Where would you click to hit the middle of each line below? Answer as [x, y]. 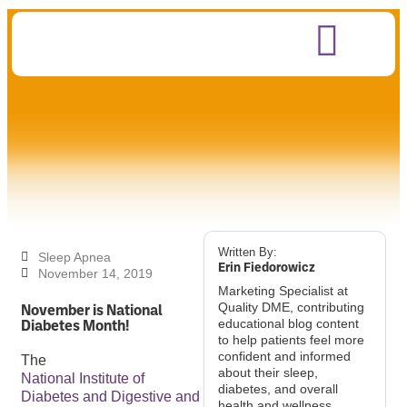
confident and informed [284, 356]
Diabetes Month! [75, 324]
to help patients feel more [291, 340]
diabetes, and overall [278, 389]
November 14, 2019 [95, 273]
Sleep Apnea [74, 257]
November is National [92, 309]
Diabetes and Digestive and [110, 397]
